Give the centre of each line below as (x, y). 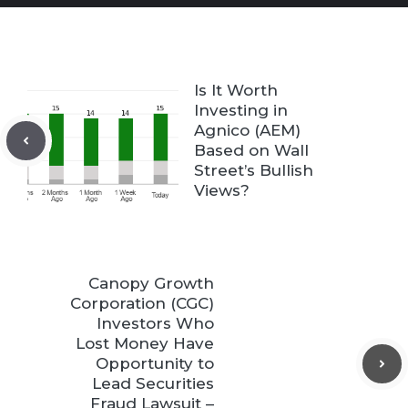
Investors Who (155, 324)
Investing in (241, 111)
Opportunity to (155, 364)
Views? (222, 191)
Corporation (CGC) (142, 304)
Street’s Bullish (254, 171)
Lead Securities (153, 384)
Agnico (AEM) (247, 131)
